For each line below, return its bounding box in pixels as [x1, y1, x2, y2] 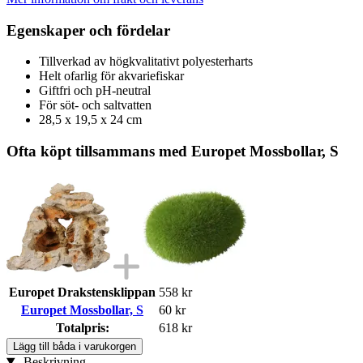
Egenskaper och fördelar [6, 21, 170, 39]
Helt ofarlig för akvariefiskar [39, 69, 184, 83]
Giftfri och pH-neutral [39, 83, 151, 98]
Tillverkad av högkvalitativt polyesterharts [39, 54, 253, 69]
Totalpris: [55, 320, 109, 335]
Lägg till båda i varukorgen [13, 340, 136, 352]
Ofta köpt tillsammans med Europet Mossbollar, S [6, 142, 339, 160]
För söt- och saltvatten [39, 98, 152, 113]
